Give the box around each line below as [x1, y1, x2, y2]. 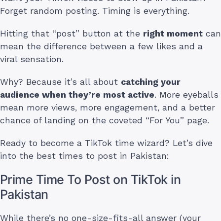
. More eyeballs [154, 89, 219, 100]
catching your [121, 76, 181, 87]
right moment [143, 28, 203, 38]
